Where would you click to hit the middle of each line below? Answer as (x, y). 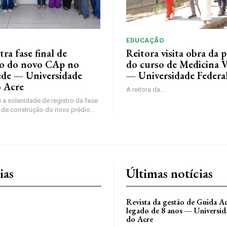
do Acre (140, 219)
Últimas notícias (169, 173)
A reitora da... (145, 89)
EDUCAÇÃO (145, 40)
